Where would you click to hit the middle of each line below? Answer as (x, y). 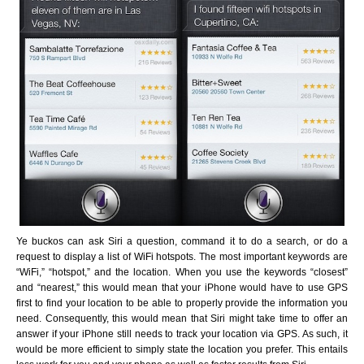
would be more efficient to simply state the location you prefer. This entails (182, 349)
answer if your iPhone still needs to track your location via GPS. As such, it (182, 334)
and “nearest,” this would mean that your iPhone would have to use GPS (182, 287)
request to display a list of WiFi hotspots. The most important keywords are (182, 256)
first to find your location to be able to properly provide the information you (182, 303)
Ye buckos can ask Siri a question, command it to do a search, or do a (182, 241)
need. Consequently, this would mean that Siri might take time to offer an (182, 318)
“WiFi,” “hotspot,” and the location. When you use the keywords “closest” (182, 272)
